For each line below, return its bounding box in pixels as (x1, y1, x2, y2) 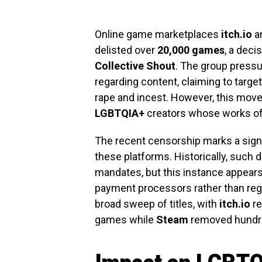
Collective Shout (95, 59, 175, 72)
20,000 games (157, 43, 225, 56)
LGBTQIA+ (95, 106, 144, 119)
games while (95, 213, 156, 226)
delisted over (95, 43, 157, 56)
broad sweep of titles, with (95, 197, 219, 210)
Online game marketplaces (95, 27, 221, 40)
